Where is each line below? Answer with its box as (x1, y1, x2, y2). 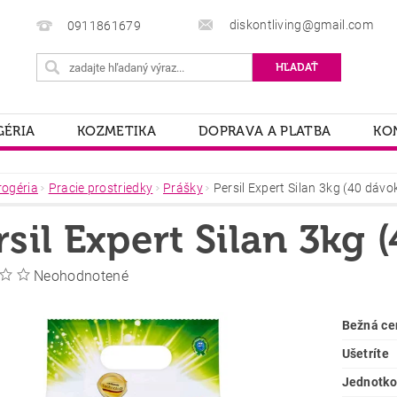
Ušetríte (341, 346, 390, 361)
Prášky (163, 181, 203, 195)
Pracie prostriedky (48, 181, 153, 195)
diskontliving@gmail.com (226, 18, 373, 32)
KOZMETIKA (77, 123, 157, 139)
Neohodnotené (34, 268, 128, 284)
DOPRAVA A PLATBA (198, 123, 331, 139)
